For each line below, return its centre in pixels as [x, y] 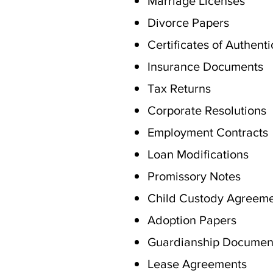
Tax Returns [179, 88]
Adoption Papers [192, 220]
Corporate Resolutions [207, 110]
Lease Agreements [197, 264]
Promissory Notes [194, 176]
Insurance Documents [205, 66]
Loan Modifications [198, 154]
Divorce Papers [188, 23]
